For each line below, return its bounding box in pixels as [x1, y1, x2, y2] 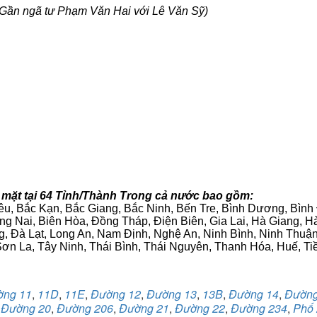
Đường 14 [229, 286, 279, 302]
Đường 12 [91, 286, 141, 302]
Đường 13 [146, 286, 197, 302]
